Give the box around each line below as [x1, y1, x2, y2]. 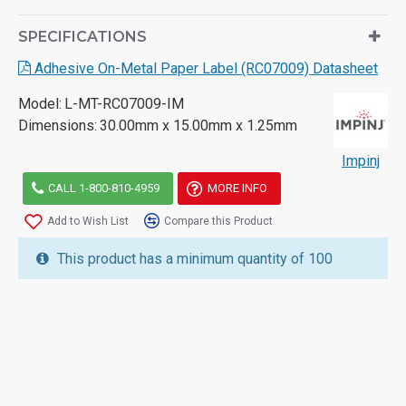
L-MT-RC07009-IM [64, 94, 184, 112]
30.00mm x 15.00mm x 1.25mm [100, 116, 297, 134]
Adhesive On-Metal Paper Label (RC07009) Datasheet [31, 59, 378, 77]
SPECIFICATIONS [18, 27, 147, 45]
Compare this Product [164, 214, 273, 227]
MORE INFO [207, 181, 267, 196]
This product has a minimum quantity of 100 [53, 249, 333, 267]
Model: [18, 94, 62, 112]
